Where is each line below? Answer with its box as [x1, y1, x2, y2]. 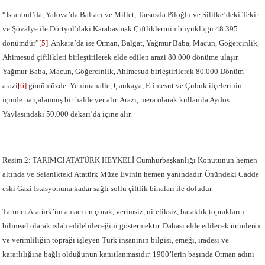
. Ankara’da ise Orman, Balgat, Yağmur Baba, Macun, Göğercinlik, [48, 38, 260, 47]
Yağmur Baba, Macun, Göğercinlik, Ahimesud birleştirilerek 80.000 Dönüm [2, 67, 244, 76]
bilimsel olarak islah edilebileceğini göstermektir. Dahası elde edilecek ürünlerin [2, 221, 261, 230]
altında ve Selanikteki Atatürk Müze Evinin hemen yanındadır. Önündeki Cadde [2, 170, 260, 179]
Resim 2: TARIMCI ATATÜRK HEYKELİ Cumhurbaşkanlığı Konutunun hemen [2, 156, 258, 164]
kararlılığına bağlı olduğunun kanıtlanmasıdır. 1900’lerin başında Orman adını [2, 250, 255, 258]
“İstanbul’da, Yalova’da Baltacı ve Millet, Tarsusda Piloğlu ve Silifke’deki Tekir [2, 10, 259, 19]
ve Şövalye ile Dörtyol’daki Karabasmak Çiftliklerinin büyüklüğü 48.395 [2, 24, 238, 33]
